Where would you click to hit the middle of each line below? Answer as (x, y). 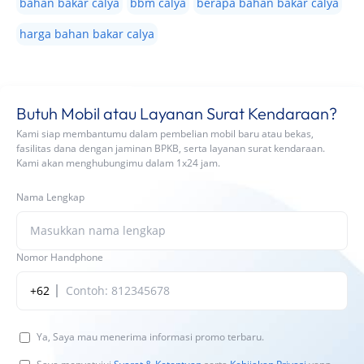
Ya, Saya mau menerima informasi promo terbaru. (150, 336)
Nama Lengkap (50, 197)
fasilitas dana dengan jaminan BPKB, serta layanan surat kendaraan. (171, 148)
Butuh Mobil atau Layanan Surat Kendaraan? (177, 113)
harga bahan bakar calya (87, 33)
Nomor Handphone (60, 257)
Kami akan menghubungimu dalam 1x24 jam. (118, 162)
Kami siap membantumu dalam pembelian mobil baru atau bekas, (165, 133)
